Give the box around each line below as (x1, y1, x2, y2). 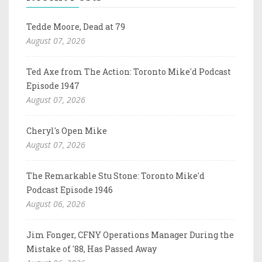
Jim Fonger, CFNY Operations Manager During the (26, 229, 234, 240)
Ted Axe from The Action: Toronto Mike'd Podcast (26, 65, 231, 77)
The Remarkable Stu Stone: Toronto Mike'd (26, 170, 205, 181)
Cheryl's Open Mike (26, 125, 107, 136)
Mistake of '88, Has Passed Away (26, 243, 157, 254)
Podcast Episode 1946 (26, 184, 113, 195)
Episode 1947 (26, 80, 80, 91)
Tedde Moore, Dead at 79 (26, 20, 125, 32)
